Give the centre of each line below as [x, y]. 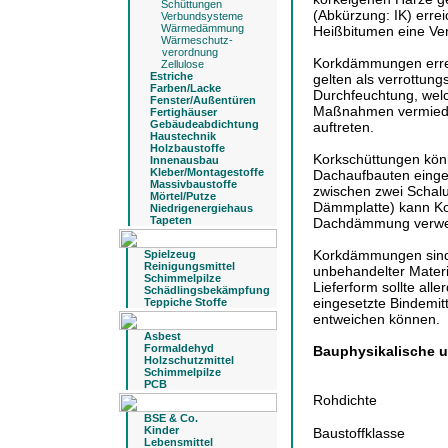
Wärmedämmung [201, 28]
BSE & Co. [171, 418]
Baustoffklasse [359, 433]
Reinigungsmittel [189, 266]
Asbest [162, 336]
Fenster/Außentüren [203, 100]
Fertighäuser [183, 112]
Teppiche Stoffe [185, 302]
